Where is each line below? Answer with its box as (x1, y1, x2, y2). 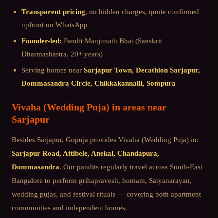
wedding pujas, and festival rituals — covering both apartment (12, 189, 201, 198)
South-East (170, 162, 202, 171)
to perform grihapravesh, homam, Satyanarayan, (43, 176, 192, 184)
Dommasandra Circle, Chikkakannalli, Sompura (21, 78, 176, 87)
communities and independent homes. (12, 203, 127, 212)
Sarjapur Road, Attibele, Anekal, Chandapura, (12, 148, 159, 157)
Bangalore (12, 176, 43, 184)
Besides (12, 135, 37, 144)
